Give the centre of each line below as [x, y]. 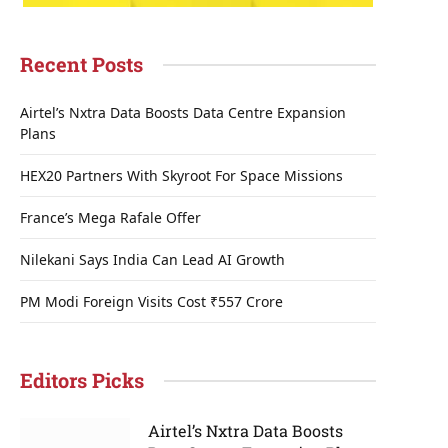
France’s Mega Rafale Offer [110, 217]
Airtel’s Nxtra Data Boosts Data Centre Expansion [183, 112]
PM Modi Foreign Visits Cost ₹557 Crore [151, 301]
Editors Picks [82, 380]
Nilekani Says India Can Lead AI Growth [152, 259]
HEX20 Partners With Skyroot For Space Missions [181, 175]
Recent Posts [81, 64]
